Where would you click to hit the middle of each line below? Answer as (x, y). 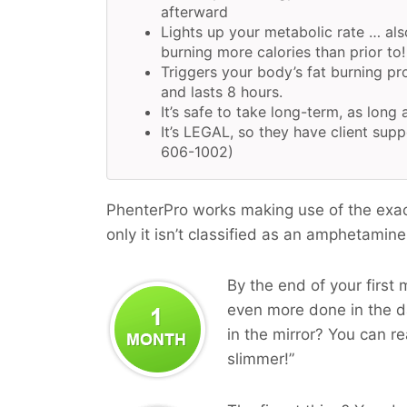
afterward (194, 12)
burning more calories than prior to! (283, 52)
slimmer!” (261, 359)
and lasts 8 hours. (222, 92)
